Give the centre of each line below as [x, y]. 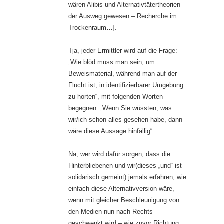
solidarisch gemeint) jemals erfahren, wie [127, 177]
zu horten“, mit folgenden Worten [116, 97]
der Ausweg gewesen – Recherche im [123, 16]
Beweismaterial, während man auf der [123, 74]
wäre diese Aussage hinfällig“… [114, 131]
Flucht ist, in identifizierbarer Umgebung [126, 85]
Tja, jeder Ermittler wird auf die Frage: [123, 51]
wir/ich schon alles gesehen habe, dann [125, 120]
